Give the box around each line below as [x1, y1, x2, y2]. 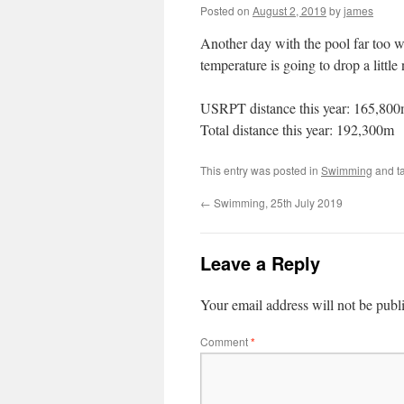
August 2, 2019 [252, 3, 326, 18]
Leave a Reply [200, 250, 320, 276]
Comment [200, 334, 251, 349]
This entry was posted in [200, 162, 321, 178]
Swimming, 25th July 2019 [211, 195, 343, 210]
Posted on [200, 3, 250, 18]
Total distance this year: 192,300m [200, 120, 394, 139]
